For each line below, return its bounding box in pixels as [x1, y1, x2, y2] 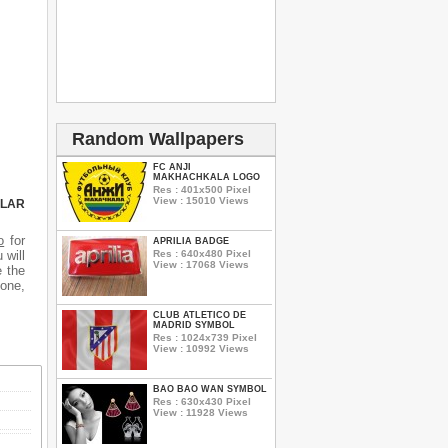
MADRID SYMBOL [153, 320, 235, 330]
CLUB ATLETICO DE [153, 310, 246, 320]
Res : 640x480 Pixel [153, 247, 251, 259]
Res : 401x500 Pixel [153, 183, 251, 195]
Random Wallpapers [72, 129, 244, 149]
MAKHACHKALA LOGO [153, 172, 260, 182]
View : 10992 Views [153, 342, 249, 354]
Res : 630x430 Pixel [153, 395, 251, 407]
